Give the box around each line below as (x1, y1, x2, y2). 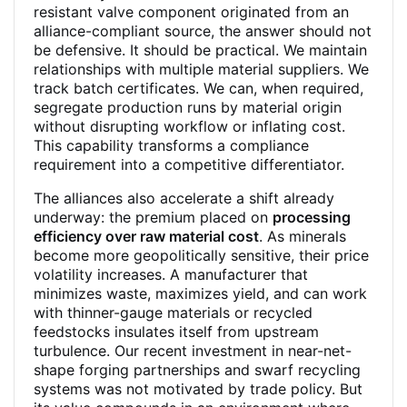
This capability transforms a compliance (34, 136, 309, 154)
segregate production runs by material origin (34, 98, 342, 116)
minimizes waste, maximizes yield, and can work (34, 284, 367, 303)
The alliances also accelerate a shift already (34, 189, 334, 207)
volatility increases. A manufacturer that (34, 265, 308, 283)
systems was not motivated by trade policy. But (34, 380, 362, 398)
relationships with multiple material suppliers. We (34, 60, 369, 78)
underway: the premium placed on (34, 208, 273, 226)
